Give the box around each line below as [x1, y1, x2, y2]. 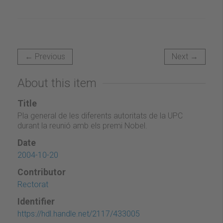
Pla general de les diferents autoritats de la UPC [17, 111, 183, 120]
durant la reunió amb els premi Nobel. [17, 120, 147, 130]
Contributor [17, 167, 66, 177]
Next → [172, 51, 198, 61]
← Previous [25, 51, 65, 61]
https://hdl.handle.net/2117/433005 [17, 209, 140, 219]
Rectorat [17, 179, 48, 189]
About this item [17, 76, 97, 90]
